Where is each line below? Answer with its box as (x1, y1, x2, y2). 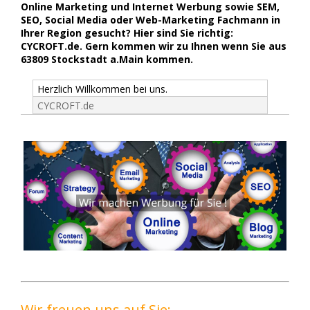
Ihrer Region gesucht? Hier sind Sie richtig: (21, 26, 233, 40)
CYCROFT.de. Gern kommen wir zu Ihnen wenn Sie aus (21, 39, 286, 53)
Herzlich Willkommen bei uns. (37, 82, 167, 95)
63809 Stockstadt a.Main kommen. (21, 53, 193, 66)
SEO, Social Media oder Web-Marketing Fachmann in (21, 13, 280, 27)
